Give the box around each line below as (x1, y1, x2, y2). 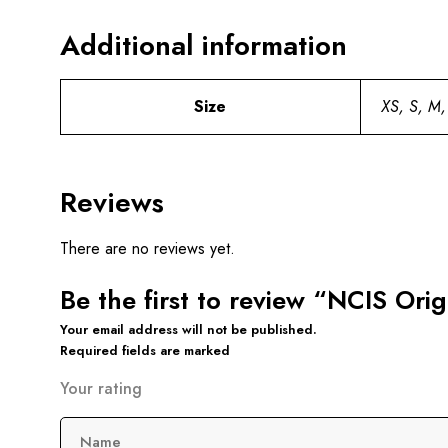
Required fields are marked (59, 340, 230, 360)
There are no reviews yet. (59, 236, 235, 260)
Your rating (59, 376, 142, 400)
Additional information (59, 24, 347, 66)
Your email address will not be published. (59, 319, 317, 339)
